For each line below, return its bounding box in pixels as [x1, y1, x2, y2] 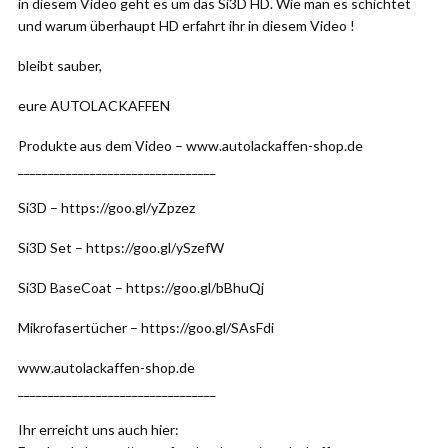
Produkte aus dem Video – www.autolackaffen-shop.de [18, 137, 363, 154]
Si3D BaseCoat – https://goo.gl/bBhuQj [18, 279, 264, 296]
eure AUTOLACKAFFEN [18, 97, 170, 114]
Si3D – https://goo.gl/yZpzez [18, 199, 195, 216]
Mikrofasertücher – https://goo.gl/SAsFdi [18, 319, 274, 336]
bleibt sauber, [18, 57, 102, 74]
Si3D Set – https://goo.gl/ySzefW [18, 239, 224, 256]
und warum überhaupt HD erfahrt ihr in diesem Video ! [18, 17, 355, 34]
